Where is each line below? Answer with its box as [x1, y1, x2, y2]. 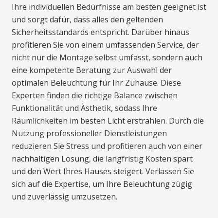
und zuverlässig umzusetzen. [12, 191, 117, 202]
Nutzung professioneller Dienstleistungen [12, 128, 167, 139]
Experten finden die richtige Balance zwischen [12, 90, 178, 101]
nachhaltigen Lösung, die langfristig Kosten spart [12, 153, 193, 164]
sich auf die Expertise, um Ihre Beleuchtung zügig [12, 179, 192, 190]
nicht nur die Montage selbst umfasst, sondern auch [12, 52, 202, 63]
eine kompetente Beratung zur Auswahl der [12, 65, 172, 76]
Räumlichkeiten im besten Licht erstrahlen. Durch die [12, 115, 204, 127]
